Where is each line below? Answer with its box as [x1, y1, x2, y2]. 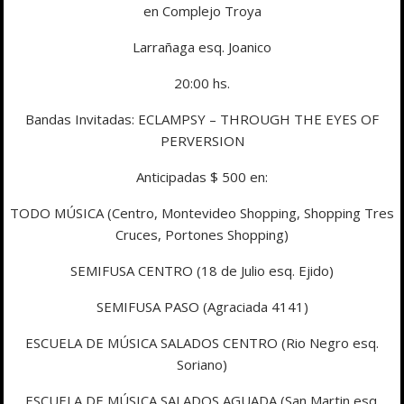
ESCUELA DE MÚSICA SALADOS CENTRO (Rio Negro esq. [25, 333, 379, 352]
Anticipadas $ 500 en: [136, 167, 268, 186]
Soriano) [177, 354, 227, 373]
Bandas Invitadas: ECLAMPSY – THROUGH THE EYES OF [25, 109, 379, 128]
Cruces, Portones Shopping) [115, 225, 289, 243]
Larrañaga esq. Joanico [133, 37, 271, 56]
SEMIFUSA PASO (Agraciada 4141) [96, 297, 308, 316]
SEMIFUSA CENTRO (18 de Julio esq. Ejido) [70, 261, 334, 280]
